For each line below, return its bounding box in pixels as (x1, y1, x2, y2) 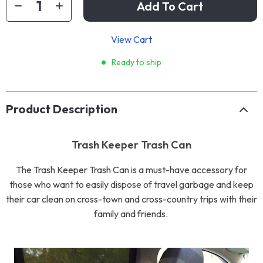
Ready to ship (112, 57, 161, 68)
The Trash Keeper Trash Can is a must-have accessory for (16, 164, 247, 176)
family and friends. (93, 208, 170, 220)
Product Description (6, 102, 117, 116)
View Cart (111, 33, 152, 45)
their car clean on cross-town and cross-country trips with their (6, 193, 257, 205)
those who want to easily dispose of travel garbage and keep (9, 178, 254, 190)
